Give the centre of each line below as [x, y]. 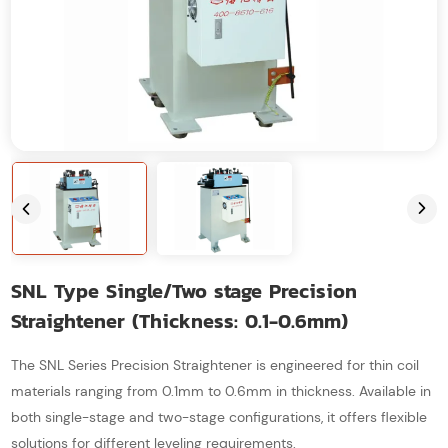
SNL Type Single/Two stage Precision [184, 290]
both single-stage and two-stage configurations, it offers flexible [219, 416]
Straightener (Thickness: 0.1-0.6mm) [180, 320]
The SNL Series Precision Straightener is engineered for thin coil [215, 364]
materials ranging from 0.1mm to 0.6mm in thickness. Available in [221, 390]
